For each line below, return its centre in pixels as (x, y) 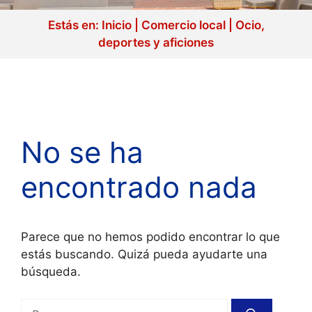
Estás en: (75, 25)
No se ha (82, 153)
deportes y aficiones (156, 43)
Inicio (116, 25)
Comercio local (183, 25)
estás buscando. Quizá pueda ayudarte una (144, 255)
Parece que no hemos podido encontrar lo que (150, 237)
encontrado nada (139, 187)
